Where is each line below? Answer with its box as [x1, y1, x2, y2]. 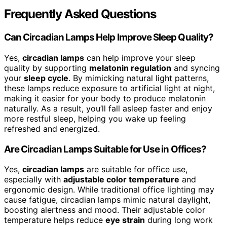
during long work [145, 215, 213, 225]
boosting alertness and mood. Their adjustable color [4, 205, 205, 215]
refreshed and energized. [4, 123, 100, 134]
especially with [4, 174, 63, 185]
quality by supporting [4, 62, 89, 73]
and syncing [171, 62, 220, 73]
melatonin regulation [89, 62, 171, 73]
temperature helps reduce [4, 215, 105, 225]
